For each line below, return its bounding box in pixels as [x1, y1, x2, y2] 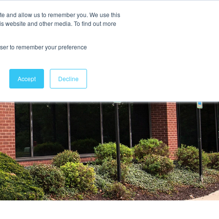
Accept [18, 74, 36, 83]
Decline [58, 74, 79, 83]
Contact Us [26, 22, 64, 31]
